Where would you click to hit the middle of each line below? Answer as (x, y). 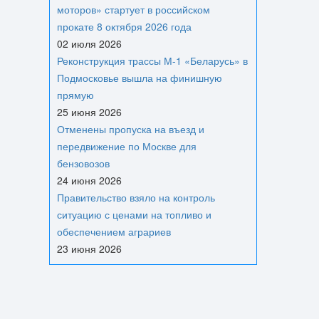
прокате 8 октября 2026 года (124, 26)
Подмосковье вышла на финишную (139, 78)
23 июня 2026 (89, 249)
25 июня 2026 (89, 112)
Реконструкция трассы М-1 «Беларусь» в (152, 61)
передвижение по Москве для (126, 146)
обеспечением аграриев (114, 231)
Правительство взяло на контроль (136, 197)
